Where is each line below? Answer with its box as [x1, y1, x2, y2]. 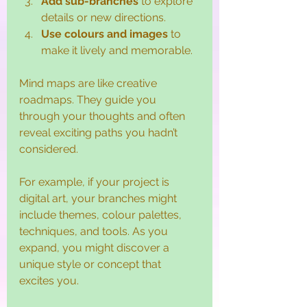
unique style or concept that [19, 257, 164, 271]
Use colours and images [41, 27, 168, 40]
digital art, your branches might [19, 191, 180, 205]
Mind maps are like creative [19, 76, 160, 90]
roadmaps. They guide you [19, 93, 159, 106]
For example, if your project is [19, 175, 172, 188]
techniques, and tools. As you [19, 224, 171, 238]
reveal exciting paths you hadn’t [19, 125, 180, 139]
